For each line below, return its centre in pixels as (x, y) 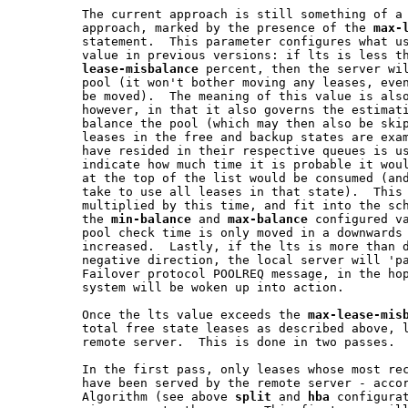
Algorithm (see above (126, 396)
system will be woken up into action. (180, 287)
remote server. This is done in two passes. (206, 342)
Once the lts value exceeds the (162, 314)
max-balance (268, 219)
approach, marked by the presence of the (195, 27)
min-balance (151, 219)
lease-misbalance (140, 68)
